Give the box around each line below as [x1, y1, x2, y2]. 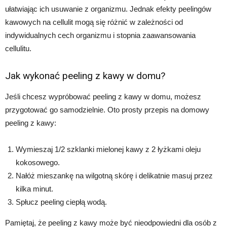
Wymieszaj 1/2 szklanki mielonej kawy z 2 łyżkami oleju [16, 145, 201, 154]
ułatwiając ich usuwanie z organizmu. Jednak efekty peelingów [5, 5, 211, 14]
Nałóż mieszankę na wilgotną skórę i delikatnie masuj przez [16, 171, 213, 180]
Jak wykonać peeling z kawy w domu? [5, 70, 165, 82]
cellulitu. [5, 44, 31, 53]
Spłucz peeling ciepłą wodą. [16, 198, 107, 207]
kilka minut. [16, 184, 53, 194]
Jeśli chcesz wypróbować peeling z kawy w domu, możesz [5, 92, 201, 101]
